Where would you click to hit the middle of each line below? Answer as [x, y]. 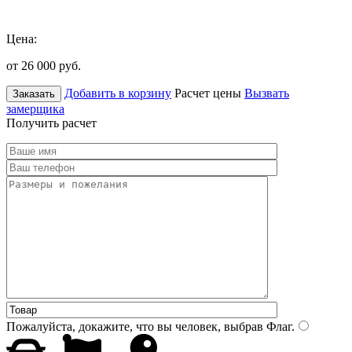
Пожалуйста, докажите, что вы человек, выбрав [135, 326]
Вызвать [267, 93]
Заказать [34, 93]
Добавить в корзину [118, 93]
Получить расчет [51, 123]
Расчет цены [208, 93]
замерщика [35, 108]
